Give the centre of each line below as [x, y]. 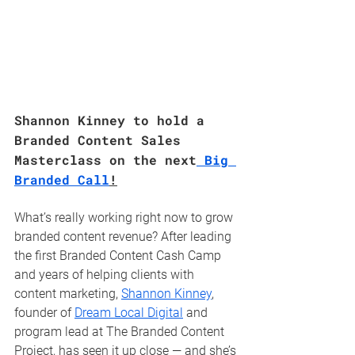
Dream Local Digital [129, 312]
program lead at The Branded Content [121, 331]
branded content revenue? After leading [124, 236]
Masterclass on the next [105, 159]
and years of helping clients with [106, 274]
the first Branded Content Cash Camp [119, 255]
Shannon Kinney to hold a [113, 120]
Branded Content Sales [101, 139]
